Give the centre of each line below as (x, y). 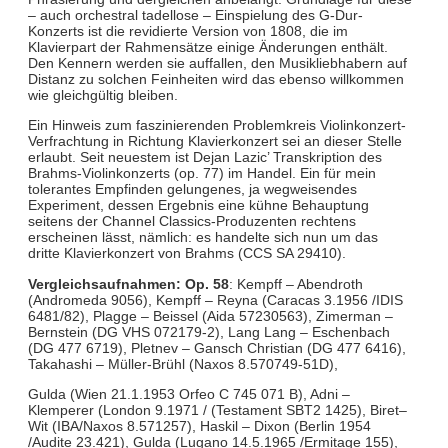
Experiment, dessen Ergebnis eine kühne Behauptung (198, 205)
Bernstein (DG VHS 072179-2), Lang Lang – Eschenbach (208, 331)
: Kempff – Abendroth (295, 283)
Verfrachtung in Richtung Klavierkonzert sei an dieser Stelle (214, 141)
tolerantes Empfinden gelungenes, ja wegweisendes (192, 189)
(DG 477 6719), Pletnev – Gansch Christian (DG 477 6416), (216, 347)
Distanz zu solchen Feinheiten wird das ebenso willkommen (215, 78)
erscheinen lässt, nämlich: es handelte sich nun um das (202, 237)
